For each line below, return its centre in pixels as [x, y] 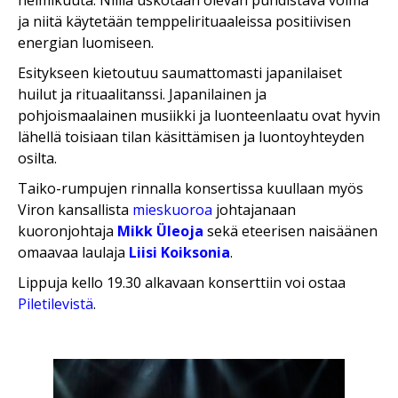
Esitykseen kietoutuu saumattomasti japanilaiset [180, 73]
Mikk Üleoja [160, 231]
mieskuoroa [172, 210]
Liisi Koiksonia [179, 253]
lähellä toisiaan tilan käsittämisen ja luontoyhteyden [191, 137]
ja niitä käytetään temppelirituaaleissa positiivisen [184, 22]
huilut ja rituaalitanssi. [93, 95]
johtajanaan [256, 210]
